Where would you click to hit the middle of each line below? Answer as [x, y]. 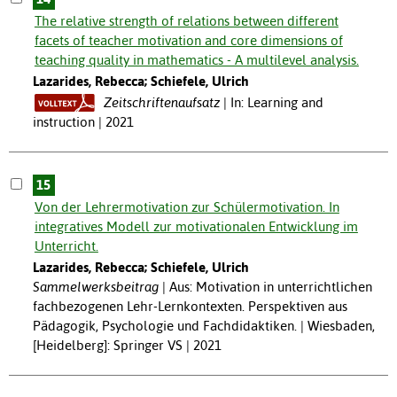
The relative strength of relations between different [186, 20]
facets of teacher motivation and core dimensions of [188, 40]
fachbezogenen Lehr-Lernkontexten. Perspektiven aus [190, 306]
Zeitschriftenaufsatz [161, 102]
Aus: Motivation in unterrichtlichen [270, 286]
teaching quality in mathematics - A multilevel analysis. [196, 59]
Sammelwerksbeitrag [95, 286]
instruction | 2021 [83, 121]
